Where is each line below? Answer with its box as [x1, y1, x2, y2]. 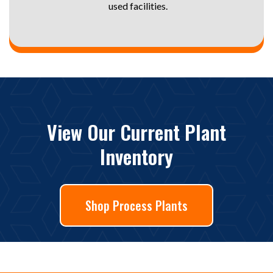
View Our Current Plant [47, 118, 226, 146]
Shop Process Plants [85, 196, 188, 214]
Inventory [100, 142, 173, 171]
